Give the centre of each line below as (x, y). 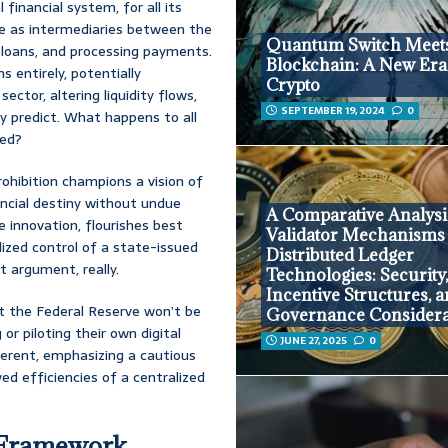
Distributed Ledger (340, 254)
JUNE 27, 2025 (314, 340)
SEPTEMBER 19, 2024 (333, 111)
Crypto (293, 85)
